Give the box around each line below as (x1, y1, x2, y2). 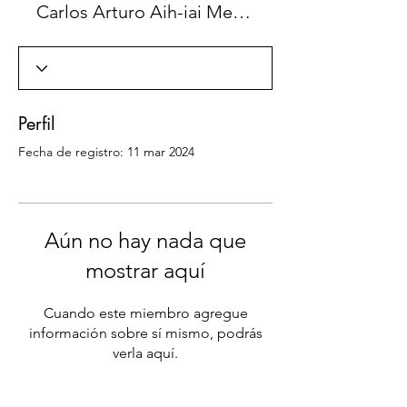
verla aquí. (113, 344, 178, 362)
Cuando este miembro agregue (43, 304, 248, 322)
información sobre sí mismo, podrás (28, 324, 263, 342)
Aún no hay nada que (45, 227, 246, 253)
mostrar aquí (85, 257, 205, 283)
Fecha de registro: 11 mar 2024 (18, 144, 194, 160)
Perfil (18, 112, 55, 135)
